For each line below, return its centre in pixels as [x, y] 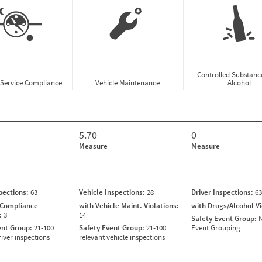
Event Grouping [216, 228]
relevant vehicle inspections [122, 237]
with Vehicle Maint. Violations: [129, 205]
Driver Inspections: [223, 192]
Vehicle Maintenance [128, 83]
